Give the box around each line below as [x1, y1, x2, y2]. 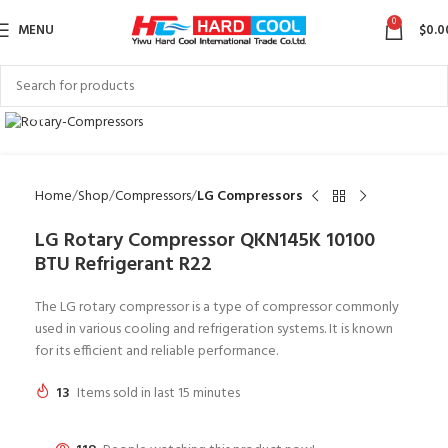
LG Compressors [197, 184, 303, 208]
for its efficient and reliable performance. [35, 339, 278, 363]
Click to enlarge [59, 87, 152, 108]
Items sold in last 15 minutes [77, 381, 240, 405]
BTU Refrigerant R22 [35, 248, 212, 281]
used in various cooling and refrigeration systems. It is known [35, 317, 393, 341]
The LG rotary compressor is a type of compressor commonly [35, 295, 399, 319]
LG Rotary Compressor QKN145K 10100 [35, 224, 375, 257]
